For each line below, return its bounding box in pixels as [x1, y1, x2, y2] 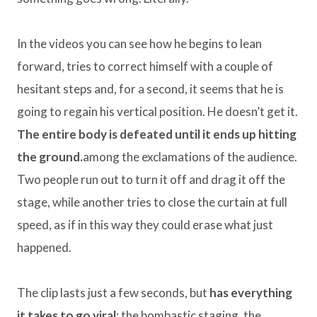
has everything [209, 285, 292, 301]
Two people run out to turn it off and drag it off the [17, 172, 285, 188]
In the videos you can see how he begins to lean [17, 36, 262, 52]
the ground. [17, 149, 83, 165]
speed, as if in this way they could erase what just [17, 217, 273, 233]
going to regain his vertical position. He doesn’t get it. [17, 104, 298, 120]
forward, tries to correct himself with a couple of [17, 59, 273, 74]
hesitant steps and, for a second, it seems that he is [17, 81, 284, 97]
